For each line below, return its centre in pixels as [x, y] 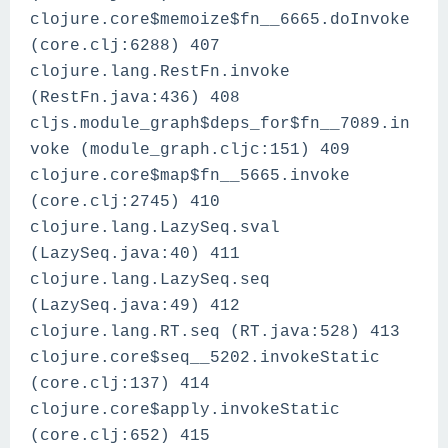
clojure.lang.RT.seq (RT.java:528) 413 [215, 332]
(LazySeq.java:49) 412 [135, 306]
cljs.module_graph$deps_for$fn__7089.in [220, 124]
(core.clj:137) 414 [120, 384]
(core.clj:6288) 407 [125, 46]
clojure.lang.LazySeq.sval [155, 228]
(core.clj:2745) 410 [125, 202]
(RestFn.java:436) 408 [135, 98]
